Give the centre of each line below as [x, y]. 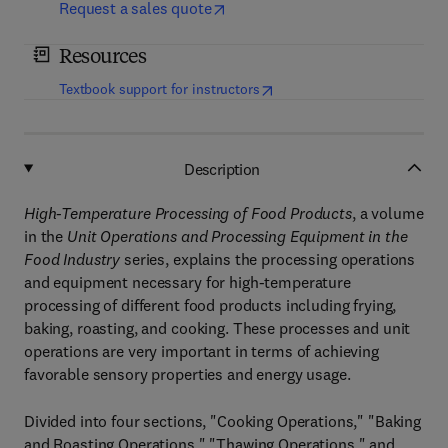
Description [222, 168]
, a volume [387, 213]
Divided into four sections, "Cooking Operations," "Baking [223, 421]
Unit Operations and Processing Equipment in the [237, 236]
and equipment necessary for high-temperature [187, 282]
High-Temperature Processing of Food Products [188, 213]
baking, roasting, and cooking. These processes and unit [217, 328]
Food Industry [72, 259]
